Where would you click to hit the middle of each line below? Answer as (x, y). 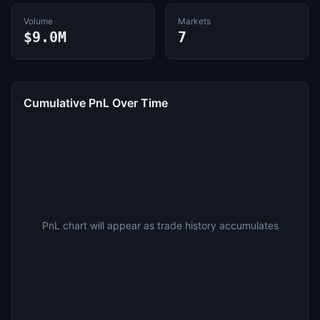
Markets (194, 21)
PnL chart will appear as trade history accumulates (160, 225)
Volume (38, 21)
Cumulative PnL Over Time (96, 103)
